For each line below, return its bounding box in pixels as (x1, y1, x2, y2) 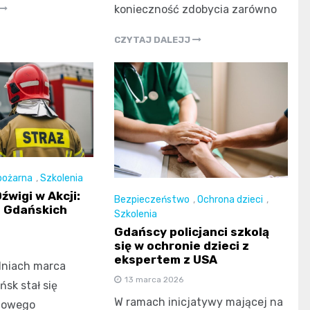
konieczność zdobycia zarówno (114, 3, 277, 17)
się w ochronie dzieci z (114, 238, 250, 253)
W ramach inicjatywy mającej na (114, 295, 284, 309)
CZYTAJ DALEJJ (114, 35, 193, 46)
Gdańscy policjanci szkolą (114, 224, 270, 239)
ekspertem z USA (114, 252, 218, 266)
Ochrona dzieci (197, 193, 264, 206)
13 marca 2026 (125, 274, 184, 284)
